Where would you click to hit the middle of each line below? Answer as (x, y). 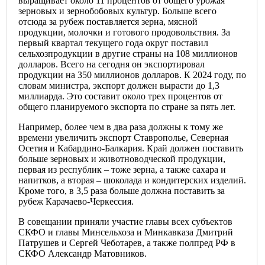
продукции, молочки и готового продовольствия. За (124, 33)
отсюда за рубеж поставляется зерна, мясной (108, 22)
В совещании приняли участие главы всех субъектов (125, 222)
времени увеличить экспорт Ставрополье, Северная (123, 138)
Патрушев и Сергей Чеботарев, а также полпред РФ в (127, 243)
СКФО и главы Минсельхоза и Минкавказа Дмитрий (126, 232)
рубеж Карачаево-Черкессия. (76, 202)
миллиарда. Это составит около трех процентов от (120, 96)
